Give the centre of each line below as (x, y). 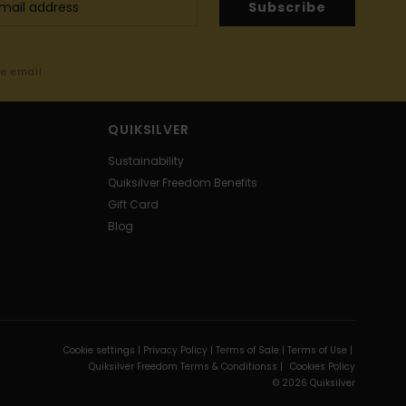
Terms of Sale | (251, 350)
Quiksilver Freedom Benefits (183, 182)
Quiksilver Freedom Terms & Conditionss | (187, 366)
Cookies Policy (322, 366)
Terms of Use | (321, 350)
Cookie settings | (103, 350)
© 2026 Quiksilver (314, 382)
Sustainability (146, 160)
